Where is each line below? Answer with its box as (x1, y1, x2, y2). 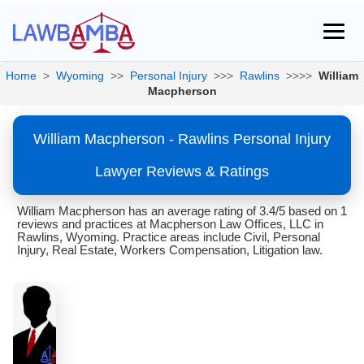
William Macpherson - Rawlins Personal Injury (33, 131, 331, 147)
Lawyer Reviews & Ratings (95, 163, 269, 180)
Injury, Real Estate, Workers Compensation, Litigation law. (17, 243, 323, 257)
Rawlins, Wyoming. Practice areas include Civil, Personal (17, 230, 320, 244)
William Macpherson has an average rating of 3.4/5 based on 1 (17, 204, 347, 218)
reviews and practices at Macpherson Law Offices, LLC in (17, 217, 323, 231)
